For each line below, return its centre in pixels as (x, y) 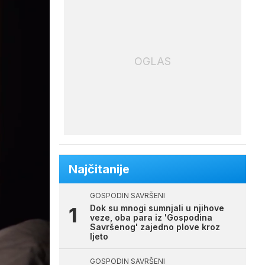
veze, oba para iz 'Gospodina (151, 217)
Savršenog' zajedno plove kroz (155, 227)
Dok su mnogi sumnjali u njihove (157, 208)
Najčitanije (99, 169)
